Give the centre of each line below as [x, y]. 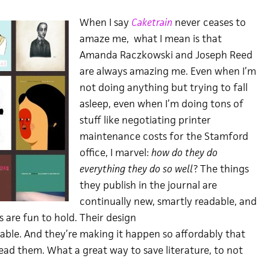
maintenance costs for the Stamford [164, 136]
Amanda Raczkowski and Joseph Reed [166, 55]
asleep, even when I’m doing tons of [161, 104]
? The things [221, 169]
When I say [105, 22]
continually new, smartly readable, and [168, 201]
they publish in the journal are [148, 185]
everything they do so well [136, 169]
